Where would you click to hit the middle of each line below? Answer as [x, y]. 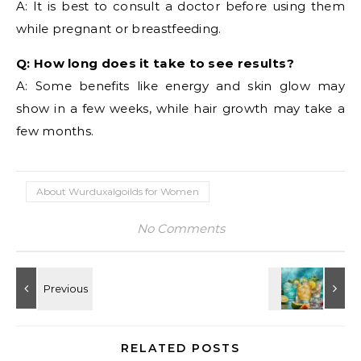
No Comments [180, 228]
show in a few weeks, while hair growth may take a [180, 108]
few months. [55, 131]
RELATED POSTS [180, 348]
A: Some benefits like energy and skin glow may [180, 86]
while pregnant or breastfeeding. [119, 29]
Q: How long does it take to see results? [155, 63]
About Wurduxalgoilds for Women [118, 191]
